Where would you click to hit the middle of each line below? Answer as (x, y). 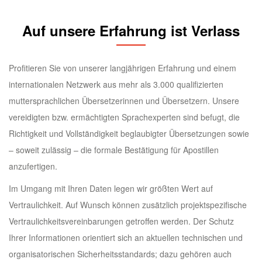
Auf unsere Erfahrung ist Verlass (131, 31)
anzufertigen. (33, 166)
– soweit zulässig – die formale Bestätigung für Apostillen (114, 150)
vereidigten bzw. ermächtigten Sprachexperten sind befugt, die (124, 117)
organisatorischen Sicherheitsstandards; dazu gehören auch (120, 254)
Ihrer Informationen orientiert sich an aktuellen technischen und (126, 238)
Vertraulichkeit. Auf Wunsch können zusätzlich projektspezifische (128, 205)
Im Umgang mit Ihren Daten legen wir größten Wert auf (111, 189)
